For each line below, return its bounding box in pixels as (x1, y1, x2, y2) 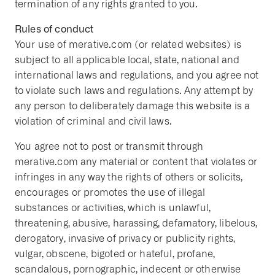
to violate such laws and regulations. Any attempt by (15, 85, 254, 96)
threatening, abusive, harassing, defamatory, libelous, (15, 217, 258, 229)
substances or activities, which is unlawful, (15, 202, 211, 214)
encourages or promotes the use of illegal (15, 187, 206, 198)
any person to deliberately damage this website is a (15, 100, 250, 112)
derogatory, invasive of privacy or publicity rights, (15, 233, 236, 244)
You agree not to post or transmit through (15, 141, 204, 152)
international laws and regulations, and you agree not (15, 69, 259, 81)
